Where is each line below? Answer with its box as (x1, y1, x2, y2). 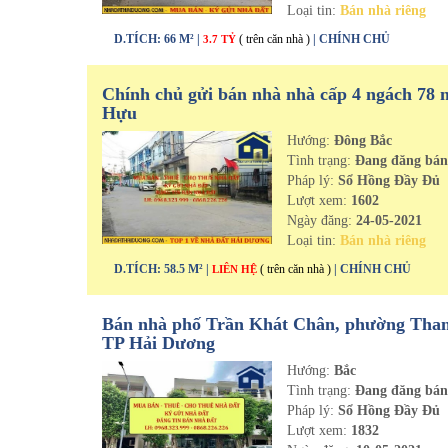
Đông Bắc (334, 133, 393, 148)
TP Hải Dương (102, 333, 215, 353)
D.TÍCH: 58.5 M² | (114, 262, 212, 276)
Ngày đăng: (287, 213, 357, 228)
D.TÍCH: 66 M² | (114, 32, 203, 46)
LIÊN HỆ (212, 263, 260, 275)
